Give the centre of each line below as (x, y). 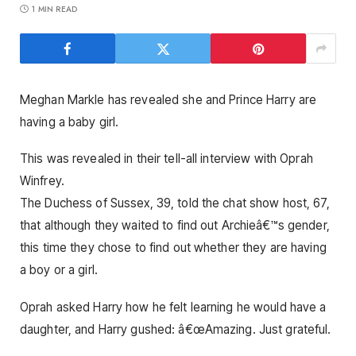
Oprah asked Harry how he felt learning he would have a (173, 307)
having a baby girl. (70, 122)
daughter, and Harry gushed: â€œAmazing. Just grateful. (176, 329)
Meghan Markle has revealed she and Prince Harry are (168, 100)
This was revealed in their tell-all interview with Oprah (166, 159)
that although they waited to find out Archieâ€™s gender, (175, 226)
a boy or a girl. (59, 270)
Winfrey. (42, 181)
